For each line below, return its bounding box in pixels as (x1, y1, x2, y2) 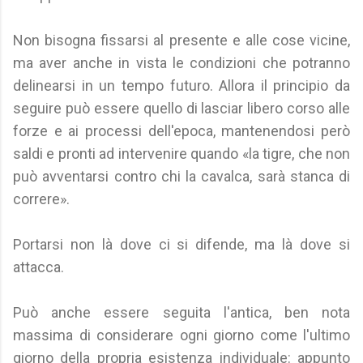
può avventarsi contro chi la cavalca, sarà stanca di (13, 168, 350, 185)
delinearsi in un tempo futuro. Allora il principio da (13, 77, 350, 94)
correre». (13, 190, 70, 207)
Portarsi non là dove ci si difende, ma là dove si (13, 236, 350, 253)
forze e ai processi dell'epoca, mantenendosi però (13, 122, 350, 139)
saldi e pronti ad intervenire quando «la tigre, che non (13, 145, 350, 162)
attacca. (13, 258, 64, 275)
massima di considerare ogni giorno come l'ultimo (13, 327, 350, 344)
